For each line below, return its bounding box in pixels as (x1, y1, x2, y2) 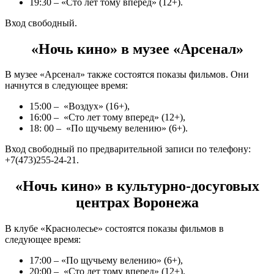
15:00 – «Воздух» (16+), (29, 101, 130, 112)
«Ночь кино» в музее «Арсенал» (31, 40, 243, 57)
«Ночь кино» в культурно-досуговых (15, 178, 259, 194)
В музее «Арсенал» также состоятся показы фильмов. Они (5, 69, 249, 80)
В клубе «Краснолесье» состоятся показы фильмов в (5, 223, 224, 234)
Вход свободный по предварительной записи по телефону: (5, 144, 251, 155)
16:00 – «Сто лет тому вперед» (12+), (29, 112, 185, 123)
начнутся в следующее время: (5, 80, 128, 91)
